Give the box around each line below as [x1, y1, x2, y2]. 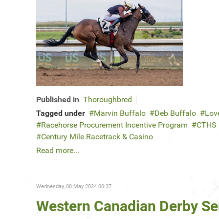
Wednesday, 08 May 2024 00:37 [36, 183, 111, 190]
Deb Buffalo [154, 109, 196, 118]
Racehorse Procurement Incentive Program [41, 120, 188, 130]
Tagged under [36, 109, 85, 118]
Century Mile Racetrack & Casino [41, 132, 153, 142]
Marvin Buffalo [94, 109, 146, 118]
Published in [36, 95, 79, 105]
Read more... [36, 146, 79, 155]
